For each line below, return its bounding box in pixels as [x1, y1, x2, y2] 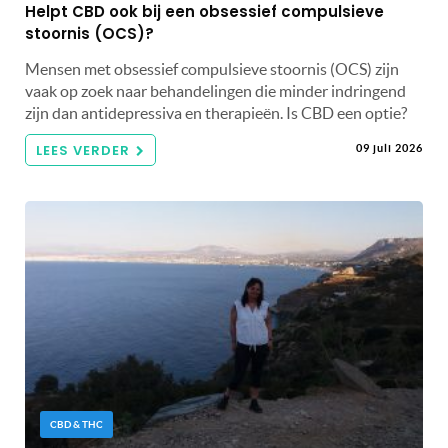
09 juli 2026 [356, 141, 423, 154]
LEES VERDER [36, 140, 130, 160]
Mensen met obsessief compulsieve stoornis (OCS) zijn [25, 59, 399, 78]
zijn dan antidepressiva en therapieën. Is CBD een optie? [25, 103, 407, 122]
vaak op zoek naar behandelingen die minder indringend [25, 81, 406, 100]
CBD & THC [50, 418, 103, 430]
